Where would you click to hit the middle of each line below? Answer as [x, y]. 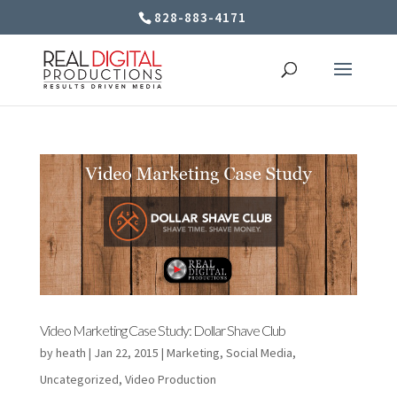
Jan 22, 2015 [126, 353]
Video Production [170, 380]
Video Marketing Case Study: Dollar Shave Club [162, 331]
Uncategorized [79, 380]
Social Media [259, 353]
